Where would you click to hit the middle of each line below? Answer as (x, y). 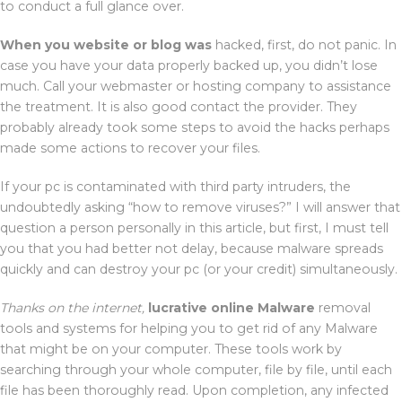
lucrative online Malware (232, 307)
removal (343, 307)
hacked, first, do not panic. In (304, 44)
